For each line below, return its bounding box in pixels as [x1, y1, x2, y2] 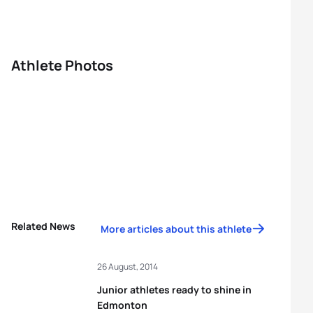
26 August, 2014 [97, 261, 158, 272]
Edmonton [97, 298, 147, 312]
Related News [11, 219, 75, 233]
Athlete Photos [11, 56, 113, 75]
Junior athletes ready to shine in [97, 283, 252, 296]
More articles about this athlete [101, 222, 252, 235]
